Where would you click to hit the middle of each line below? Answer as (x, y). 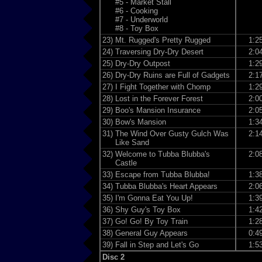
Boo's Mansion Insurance (158, 111)
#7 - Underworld (141, 20)
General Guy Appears (151, 233)
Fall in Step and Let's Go (157, 245)
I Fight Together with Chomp (163, 87)
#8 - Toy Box (137, 29)
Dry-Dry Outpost (142, 64)
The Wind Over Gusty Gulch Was (172, 134)
